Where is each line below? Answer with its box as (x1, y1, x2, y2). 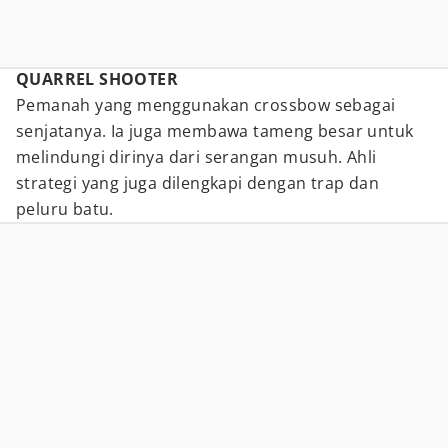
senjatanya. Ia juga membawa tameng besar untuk (16, 120, 414, 142)
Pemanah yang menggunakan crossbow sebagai (16, 94, 396, 116)
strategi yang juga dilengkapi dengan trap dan (16, 172, 379, 194)
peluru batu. (16, 198, 114, 220)
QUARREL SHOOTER (16, 68, 178, 90)
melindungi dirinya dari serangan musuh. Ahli (16, 146, 377, 168)
